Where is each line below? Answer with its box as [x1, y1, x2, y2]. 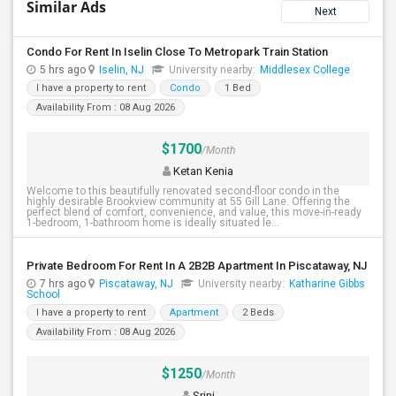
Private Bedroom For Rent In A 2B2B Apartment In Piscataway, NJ [27, 259, 367, 272]
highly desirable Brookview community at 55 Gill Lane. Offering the [27, 195, 350, 208]
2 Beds [242, 307, 274, 318]
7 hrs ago [40, 278, 88, 290]
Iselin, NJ [99, 64, 144, 76]
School [27, 288, 60, 301]
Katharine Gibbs [289, 278, 365, 290]
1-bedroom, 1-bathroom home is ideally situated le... [27, 217, 279, 229]
